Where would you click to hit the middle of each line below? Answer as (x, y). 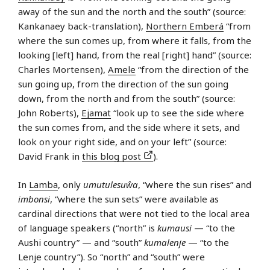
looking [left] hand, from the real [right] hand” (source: (135, 55)
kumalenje (165, 242)
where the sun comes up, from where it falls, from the (135, 41)
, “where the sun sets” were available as (134, 199)
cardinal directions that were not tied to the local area (134, 213)
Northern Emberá (185, 26)
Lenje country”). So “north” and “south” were (111, 256)
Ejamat (96, 113)
